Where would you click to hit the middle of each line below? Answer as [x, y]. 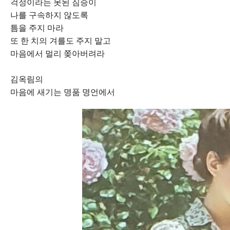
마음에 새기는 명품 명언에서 [63, 92]
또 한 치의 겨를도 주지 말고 [61, 41]
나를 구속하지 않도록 [49, 15]
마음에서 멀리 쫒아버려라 [57, 54]
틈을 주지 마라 [37, 28]
